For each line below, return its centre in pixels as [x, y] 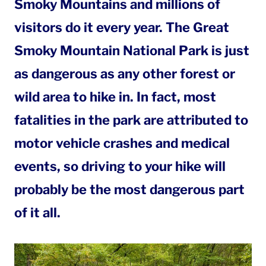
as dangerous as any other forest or [125, 74]
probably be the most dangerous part [129, 189]
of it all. [37, 213]
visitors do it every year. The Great [122, 27]
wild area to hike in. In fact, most [115, 97]
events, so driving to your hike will [120, 166]
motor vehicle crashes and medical [122, 143]
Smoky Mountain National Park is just [132, 50]
